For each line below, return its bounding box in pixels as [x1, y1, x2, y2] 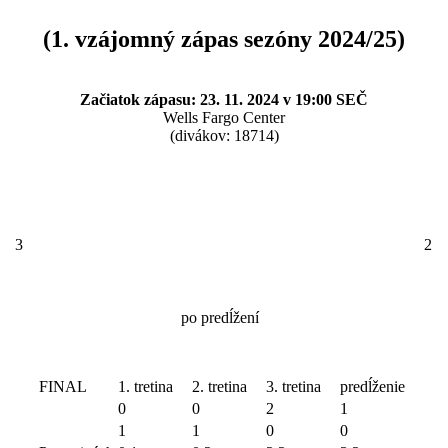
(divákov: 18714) [169, 126, 279, 144]
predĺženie [339, 377, 405, 395]
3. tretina [265, 377, 321, 395]
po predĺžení [181, 308, 259, 326]
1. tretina [117, 377, 173, 395]
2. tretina [191, 377, 247, 395]
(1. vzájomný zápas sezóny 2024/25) [43, 25, 405, 52]
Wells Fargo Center [163, 108, 285, 126]
